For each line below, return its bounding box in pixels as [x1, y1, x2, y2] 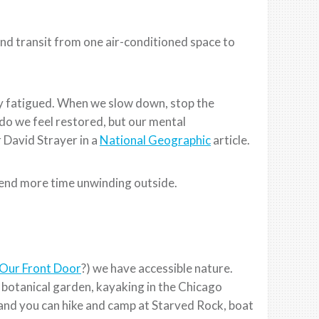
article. [211, 132, 250, 147]
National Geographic [100, 132, 211, 147]
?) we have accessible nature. [81, 260, 233, 276]
